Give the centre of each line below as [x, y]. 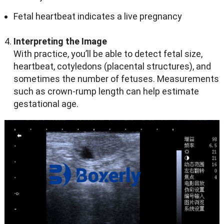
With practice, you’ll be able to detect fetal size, [108, 54]
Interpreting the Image [60, 41]
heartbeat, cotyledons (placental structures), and [112, 66]
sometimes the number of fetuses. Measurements [116, 79]
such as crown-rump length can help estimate [106, 91]
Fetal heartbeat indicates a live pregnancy [97, 16]
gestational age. [46, 104]
